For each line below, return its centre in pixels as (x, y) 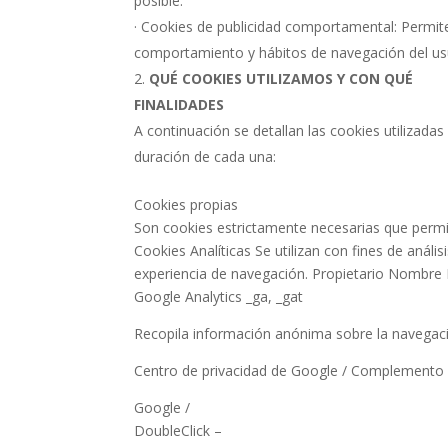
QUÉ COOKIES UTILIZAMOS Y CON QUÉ (281, 78)
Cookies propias (186, 204)
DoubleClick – (178, 430)
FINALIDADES (179, 104)
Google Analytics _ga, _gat (219, 296)
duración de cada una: (205, 156)
